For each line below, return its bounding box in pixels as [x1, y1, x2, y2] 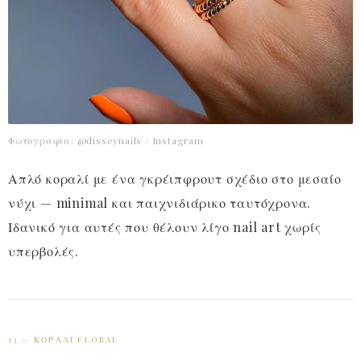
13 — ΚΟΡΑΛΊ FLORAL [8, 334, 119, 346]
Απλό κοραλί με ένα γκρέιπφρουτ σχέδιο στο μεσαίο [8, 170, 342, 188]
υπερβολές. [8, 243, 79, 260]
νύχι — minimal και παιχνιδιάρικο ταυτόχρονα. [8, 194, 312, 212]
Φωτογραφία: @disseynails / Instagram [8, 134, 204, 147]
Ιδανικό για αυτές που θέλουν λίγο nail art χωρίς [8, 218, 322, 236]
